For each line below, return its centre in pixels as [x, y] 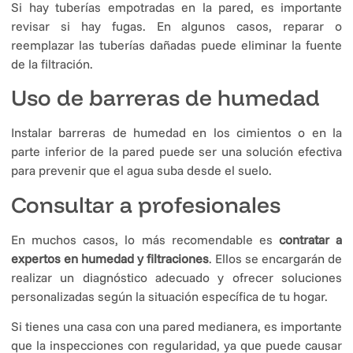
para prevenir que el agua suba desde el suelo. [141, 171]
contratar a [310, 239]
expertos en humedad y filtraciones [110, 258]
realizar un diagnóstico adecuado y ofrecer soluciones [176, 277]
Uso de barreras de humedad [165, 98]
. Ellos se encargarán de [275, 258]
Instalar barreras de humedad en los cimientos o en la [176, 133]
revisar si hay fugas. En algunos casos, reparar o [176, 26]
